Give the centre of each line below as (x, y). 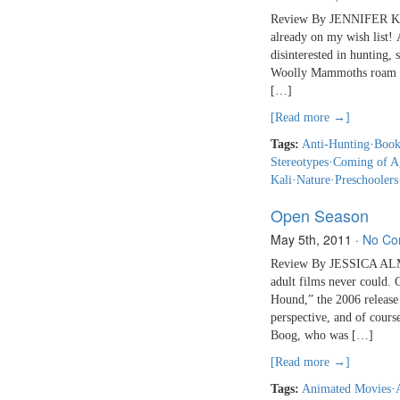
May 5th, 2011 (311, 240)
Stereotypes (300, 162)
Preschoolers (367, 180)
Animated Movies (346, 389)
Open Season (320, 216)
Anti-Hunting (336, 145)
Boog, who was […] (322, 336)
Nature (313, 180)
